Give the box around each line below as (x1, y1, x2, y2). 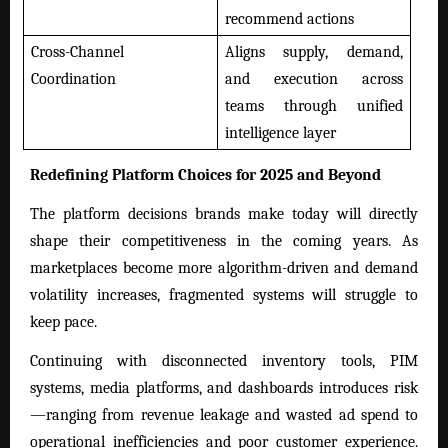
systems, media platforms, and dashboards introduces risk (30, 379, 418, 398)
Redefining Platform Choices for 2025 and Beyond (30, 166, 381, 185)
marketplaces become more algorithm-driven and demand (30, 259, 418, 278)
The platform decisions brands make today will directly (30, 205, 418, 224)
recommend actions (225, 9, 354, 28)
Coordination (31, 69, 116, 88)
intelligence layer (225, 123, 336, 142)
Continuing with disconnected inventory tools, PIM (30, 352, 418, 371)
